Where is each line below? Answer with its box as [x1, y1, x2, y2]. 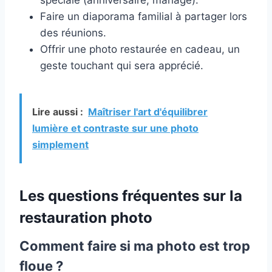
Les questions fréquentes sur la [19, 186, 242, 205]
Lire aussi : [32, 105, 83, 118]
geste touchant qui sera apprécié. [40, 59, 203, 72]
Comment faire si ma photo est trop [19, 237, 250, 254]
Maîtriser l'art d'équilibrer [88, 105, 208, 118]
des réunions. [40, 26, 106, 39]
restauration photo [19, 208, 152, 226]
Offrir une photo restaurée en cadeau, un [40, 42, 240, 55]
